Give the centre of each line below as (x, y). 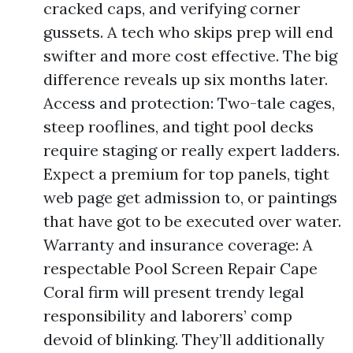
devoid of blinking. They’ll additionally (184, 339)
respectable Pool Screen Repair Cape (180, 268)
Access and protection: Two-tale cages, (189, 103)
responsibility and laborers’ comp (168, 316)
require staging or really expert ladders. (191, 150)
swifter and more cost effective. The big (190, 56)
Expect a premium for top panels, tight (186, 174)
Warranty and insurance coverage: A (178, 245)
